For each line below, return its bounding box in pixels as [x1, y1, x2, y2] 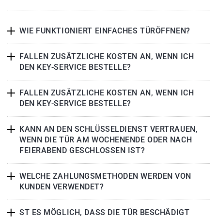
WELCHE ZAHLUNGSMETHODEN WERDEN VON [19, 171, 192, 181]
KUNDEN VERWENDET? [19, 182, 104, 192]
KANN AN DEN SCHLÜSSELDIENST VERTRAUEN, [19, 124, 198, 134]
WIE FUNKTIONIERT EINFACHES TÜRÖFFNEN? [19, 26, 190, 36]
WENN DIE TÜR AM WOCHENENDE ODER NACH [19, 135, 192, 145]
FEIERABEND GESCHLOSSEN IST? [19, 146, 145, 155]
